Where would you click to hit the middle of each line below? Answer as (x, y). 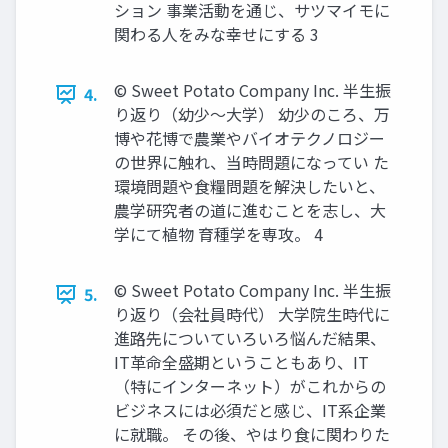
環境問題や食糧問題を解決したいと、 (249, 186)
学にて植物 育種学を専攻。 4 (218, 234)
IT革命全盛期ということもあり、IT (241, 362)
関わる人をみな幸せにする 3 (216, 34)
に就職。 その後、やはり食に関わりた (252, 434)
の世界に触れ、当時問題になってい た (251, 162)
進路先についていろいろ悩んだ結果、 (250, 338)
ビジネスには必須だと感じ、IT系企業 (250, 410)
